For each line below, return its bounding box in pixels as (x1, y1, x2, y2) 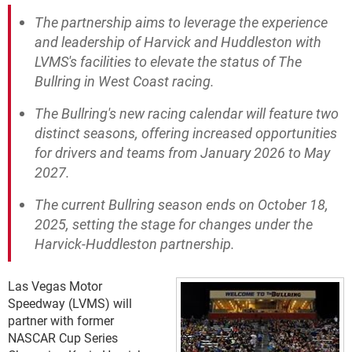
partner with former (8, 312, 114, 328)
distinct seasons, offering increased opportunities (35, 123, 337, 142)
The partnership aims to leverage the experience (35, 13, 328, 31)
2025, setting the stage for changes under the (35, 214, 313, 233)
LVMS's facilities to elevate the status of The (35, 52, 302, 71)
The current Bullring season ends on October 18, (35, 195, 328, 214)
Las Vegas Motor (8, 277, 102, 294)
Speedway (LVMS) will (8, 295, 132, 311)
